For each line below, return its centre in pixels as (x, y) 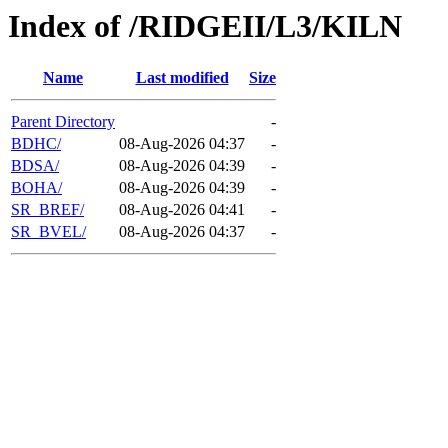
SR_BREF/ (47, 210)
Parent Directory (63, 122)
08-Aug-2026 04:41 (182, 210)
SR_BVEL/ (48, 232)
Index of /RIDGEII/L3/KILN (205, 26)
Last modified (182, 78)
